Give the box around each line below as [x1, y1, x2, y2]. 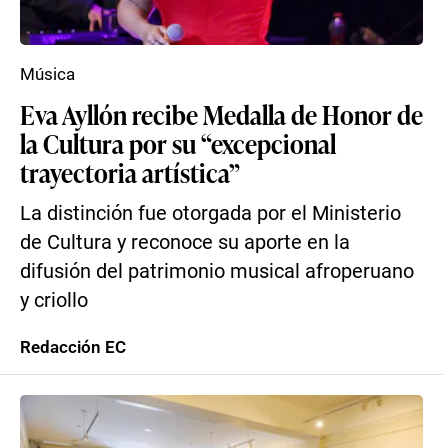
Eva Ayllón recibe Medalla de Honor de [20, 96, 423, 132]
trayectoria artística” [20, 154, 240, 190]
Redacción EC [20, 337, 126, 357]
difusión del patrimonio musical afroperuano [20, 260, 414, 283]
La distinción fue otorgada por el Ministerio [20, 202, 401, 225]
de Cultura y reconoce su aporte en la [20, 231, 350, 254]
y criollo [20, 289, 88, 312]
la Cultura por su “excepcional [20, 125, 336, 161]
